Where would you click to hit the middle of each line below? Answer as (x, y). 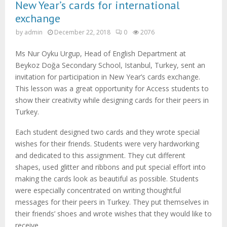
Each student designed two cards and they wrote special (107, 132)
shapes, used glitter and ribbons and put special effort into (110, 167)
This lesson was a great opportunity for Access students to (112, 88)
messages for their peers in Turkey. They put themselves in (112, 202)
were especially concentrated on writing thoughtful (98, 190)
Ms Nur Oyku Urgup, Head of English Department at (101, 53)
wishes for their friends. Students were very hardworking (107, 144)
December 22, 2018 (82, 32)
